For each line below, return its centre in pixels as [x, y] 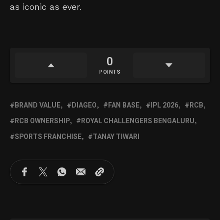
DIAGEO [84, 105]
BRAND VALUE [38, 105]
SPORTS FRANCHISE [48, 137]
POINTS [110, 72]
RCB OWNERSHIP [42, 121]
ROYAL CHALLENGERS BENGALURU [138, 121]
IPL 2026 [165, 105]
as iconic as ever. [46, 6]
